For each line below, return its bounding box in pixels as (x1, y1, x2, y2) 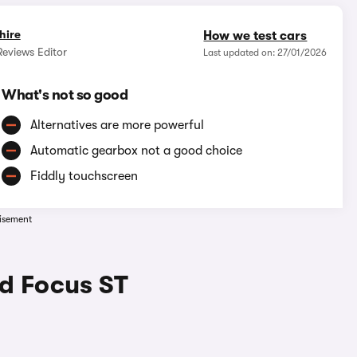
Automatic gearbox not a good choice (30, 143, 243, 159)
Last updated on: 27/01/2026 (203, 47, 328, 59)
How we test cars (203, 29, 308, 44)
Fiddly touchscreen (30, 169, 139, 184)
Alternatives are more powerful (30, 118, 205, 133)
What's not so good (2, 87, 128, 104)
